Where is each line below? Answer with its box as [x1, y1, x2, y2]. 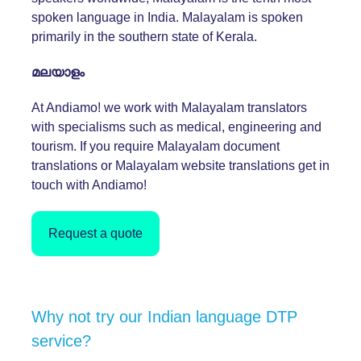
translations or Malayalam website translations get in [31, 158, 330, 172]
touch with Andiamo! [31, 177, 147, 192]
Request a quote [48, 226, 143, 240]
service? [31, 331, 91, 350]
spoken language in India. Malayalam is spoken [31, 10, 303, 24]
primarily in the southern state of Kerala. [31, 29, 257, 44]
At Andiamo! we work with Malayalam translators [31, 100, 307, 114]
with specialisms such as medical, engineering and [31, 119, 322, 134]
